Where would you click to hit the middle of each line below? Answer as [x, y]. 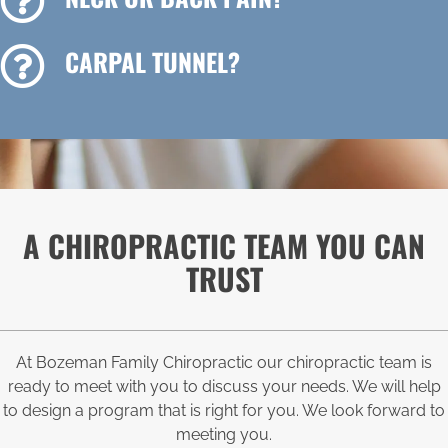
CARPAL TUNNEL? [152, 61]
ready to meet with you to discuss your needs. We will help [224, 386]
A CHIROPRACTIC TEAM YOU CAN [224, 245]
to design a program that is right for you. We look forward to [224, 410]
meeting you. [224, 434]
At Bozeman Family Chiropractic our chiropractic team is [224, 362]
